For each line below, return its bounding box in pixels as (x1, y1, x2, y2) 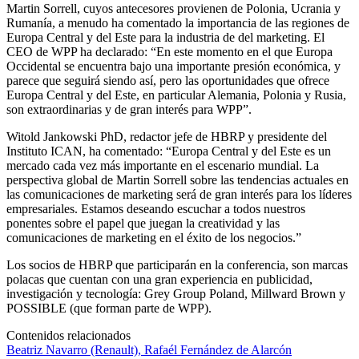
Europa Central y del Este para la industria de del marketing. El (6, 30, 325, 44)
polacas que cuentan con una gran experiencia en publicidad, (6, 272, 313, 286)
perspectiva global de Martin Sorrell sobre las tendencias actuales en (6, 172, 349, 187)
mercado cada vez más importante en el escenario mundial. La (6, 158, 319, 172)
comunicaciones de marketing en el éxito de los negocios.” (6, 230, 301, 244)
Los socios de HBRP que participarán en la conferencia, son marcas (6, 257, 348, 272)
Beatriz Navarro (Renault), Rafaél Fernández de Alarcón (6, 342, 292, 357)
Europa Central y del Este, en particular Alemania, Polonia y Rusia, (6, 87, 346, 102)
